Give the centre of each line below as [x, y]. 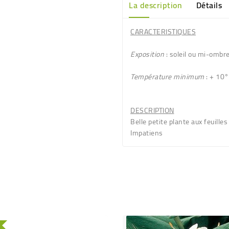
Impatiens [147, 133]
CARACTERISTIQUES [163, 32]
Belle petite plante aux [167, 122]
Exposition [147, 54]
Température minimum [167, 77]
